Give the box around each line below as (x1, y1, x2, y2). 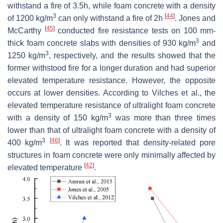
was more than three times (111, 113, 216, 122)
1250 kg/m (7, 51, 46, 60)
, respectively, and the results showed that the (49, 51, 216, 60)
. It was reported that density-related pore (59, 138, 216, 147)
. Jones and (175, 13, 216, 22)
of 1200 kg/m (7, 13, 53, 22)
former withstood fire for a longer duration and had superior (7, 63, 216, 72)
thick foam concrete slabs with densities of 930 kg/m (7, 38, 196, 47)
